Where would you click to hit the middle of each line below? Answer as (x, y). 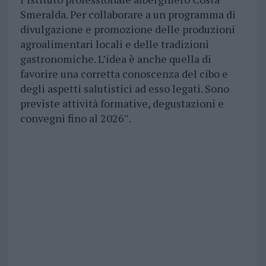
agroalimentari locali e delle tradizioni (114, 44)
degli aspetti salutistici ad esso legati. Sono (124, 89)
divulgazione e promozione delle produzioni (127, 29)
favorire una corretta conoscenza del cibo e (124, 74)
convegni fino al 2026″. (75, 118)
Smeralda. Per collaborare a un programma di (128, 15)
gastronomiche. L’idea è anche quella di (115, 59)
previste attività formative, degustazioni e (122, 104)
